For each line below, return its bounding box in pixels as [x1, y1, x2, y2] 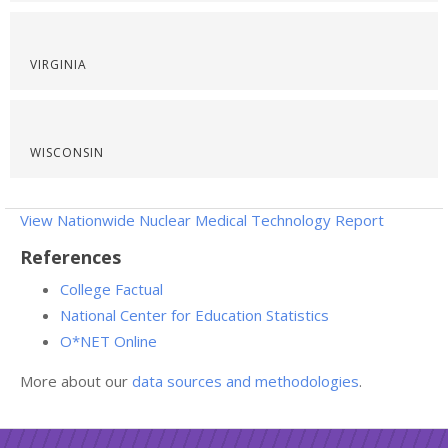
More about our [20, 371, 132, 391]
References [20, 245, 121, 269]
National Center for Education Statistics [60, 305, 329, 325]
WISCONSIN [30, 144, 104, 161]
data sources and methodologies [132, 371, 359, 391]
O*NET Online [60, 331, 157, 351]
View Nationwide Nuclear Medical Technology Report [20, 210, 384, 230]
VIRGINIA [30, 56, 87, 73]
